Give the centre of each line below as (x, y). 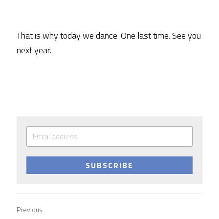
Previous (30, 209)
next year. (34, 50)
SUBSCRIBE (109, 165)
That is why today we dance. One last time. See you (109, 35)
